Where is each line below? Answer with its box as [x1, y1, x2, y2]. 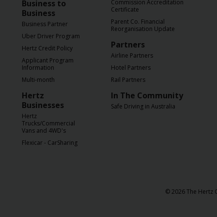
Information [22, 63, 54, 72]
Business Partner [22, 20, 68, 28]
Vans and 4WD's [22, 126, 66, 135]
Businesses [22, 100, 64, 110]
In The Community [111, 90, 183, 101]
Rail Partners [111, 76, 145, 84]
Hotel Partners [111, 63, 151, 72]
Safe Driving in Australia [111, 102, 175, 110]
